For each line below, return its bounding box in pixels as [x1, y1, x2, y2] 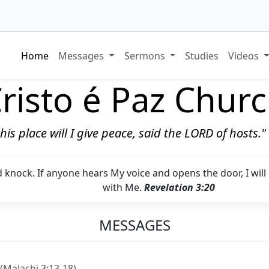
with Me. [102, 181, 144, 195]
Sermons [124, 49, 168, 62]
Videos [228, 49, 262, 62]
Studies [185, 49, 219, 62]
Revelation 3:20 [144, 181, 215, 195]
